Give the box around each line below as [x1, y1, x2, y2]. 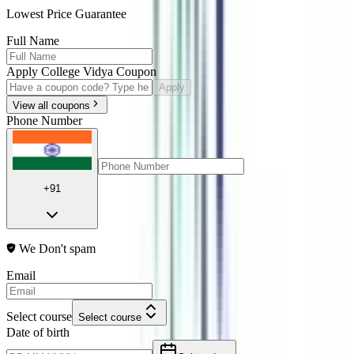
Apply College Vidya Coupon [6, 65, 156, 78]
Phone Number [6, 114, 82, 127]
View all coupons [13, 100, 90, 111]
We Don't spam [19, 241, 96, 255]
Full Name [6, 34, 59, 47]
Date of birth [6, 325, 70, 339]
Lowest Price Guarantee [6, 7, 126, 21]
